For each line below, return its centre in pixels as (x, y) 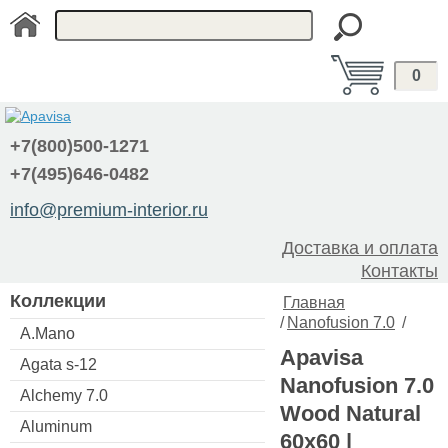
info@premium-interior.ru (109, 210)
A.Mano (47, 333)
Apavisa (321, 357)
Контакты (399, 271)
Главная (314, 302)
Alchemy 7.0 (64, 395)
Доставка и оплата (360, 248)
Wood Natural (350, 413)
